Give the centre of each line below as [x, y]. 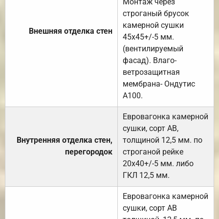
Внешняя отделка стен [71, 31]
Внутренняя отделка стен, [65, 140]
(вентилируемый [153, 48]
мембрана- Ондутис [159, 84]
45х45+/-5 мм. [148, 37]
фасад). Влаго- [150, 60]
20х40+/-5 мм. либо [158, 163]
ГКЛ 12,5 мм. [146, 175]
